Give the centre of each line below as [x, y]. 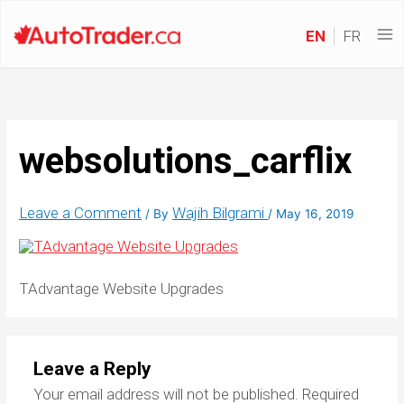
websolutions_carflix [186, 161]
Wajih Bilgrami [220, 213]
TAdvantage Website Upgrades [122, 289]
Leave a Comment [81, 213]
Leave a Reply [92, 369]
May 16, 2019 [316, 214]
